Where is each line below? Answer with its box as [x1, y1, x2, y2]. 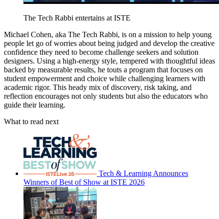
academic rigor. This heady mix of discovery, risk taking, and [4, 83, 192, 92]
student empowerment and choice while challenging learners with [4, 74, 205, 83]
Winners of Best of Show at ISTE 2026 [23, 177, 145, 186]
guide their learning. [4, 101, 66, 109]
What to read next [4, 117, 59, 126]
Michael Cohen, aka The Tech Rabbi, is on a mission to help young [4, 30, 212, 39]
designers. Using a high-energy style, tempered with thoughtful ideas [4, 57, 215, 66]
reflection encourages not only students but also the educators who [4, 92, 208, 101]
